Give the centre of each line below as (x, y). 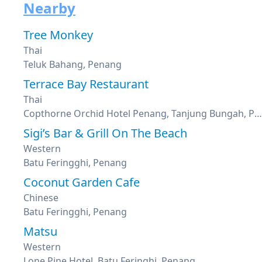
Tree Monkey (58, 35)
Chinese (41, 198)
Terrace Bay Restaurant (86, 84)
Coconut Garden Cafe (82, 182)
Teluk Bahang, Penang (73, 64)
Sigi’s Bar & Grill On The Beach (105, 133)
